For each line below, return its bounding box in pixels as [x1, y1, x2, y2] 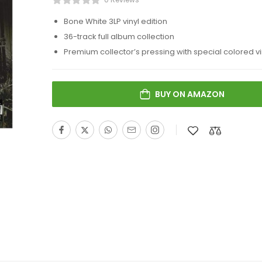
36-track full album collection [64, 31, 174, 42]
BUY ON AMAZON [155, 88, 225, 100]
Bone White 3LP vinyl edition [64, 16, 167, 27]
